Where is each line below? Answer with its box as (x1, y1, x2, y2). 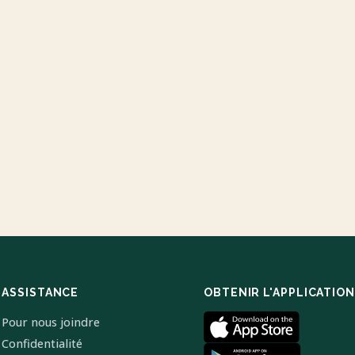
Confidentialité (2, 336, 83, 351)
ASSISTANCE (2, 286, 79, 299)
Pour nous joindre (2, 315, 101, 330)
